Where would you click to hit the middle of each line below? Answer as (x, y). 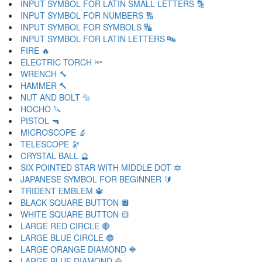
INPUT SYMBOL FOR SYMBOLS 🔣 (86, 27)
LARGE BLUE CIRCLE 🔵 (67, 237)
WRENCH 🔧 (44, 74)
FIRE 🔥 (35, 50)
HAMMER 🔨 (44, 85)
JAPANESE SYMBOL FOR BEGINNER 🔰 (96, 179)
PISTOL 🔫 (40, 120)
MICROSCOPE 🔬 (54, 132)
